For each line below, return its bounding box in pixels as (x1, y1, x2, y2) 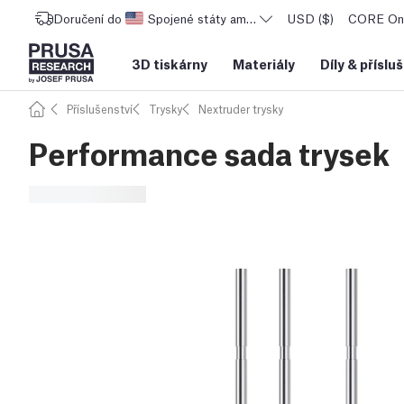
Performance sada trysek (29, 132, 390, 172)
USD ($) (288, 10, 334, 26)
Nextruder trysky (198, 101, 283, 116)
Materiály (233, 54, 295, 72)
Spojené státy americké (146, 10, 280, 26)
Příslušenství (67, 101, 133, 116)
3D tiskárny (132, 54, 207, 72)
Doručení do (53, 10, 122, 26)
